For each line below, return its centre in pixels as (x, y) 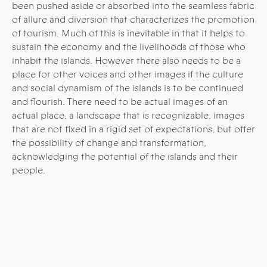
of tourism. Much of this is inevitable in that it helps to (128, 33)
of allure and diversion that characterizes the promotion (133, 19)
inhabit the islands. (52, 60)
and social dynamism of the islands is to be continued (128, 88)
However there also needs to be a (168, 60)
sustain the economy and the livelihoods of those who (129, 46)
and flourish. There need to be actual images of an (120, 101)
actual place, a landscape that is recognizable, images (128, 115)
